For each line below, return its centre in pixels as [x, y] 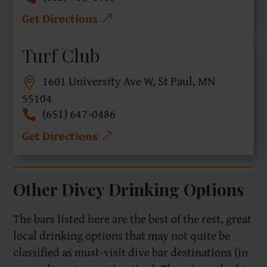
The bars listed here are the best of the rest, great [133, 219]
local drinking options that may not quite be [122, 235]
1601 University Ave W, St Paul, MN [129, 81]
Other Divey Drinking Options [129, 190]
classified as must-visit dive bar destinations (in [131, 252]
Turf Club [61, 56]
